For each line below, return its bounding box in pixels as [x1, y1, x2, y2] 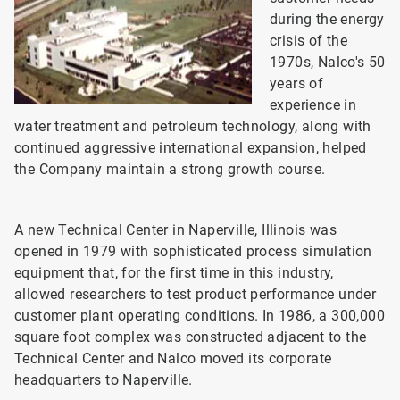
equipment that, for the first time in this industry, [14, 264, 334, 281]
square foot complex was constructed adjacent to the [14, 329, 367, 346]
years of [270, 75, 324, 92]
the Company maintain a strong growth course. [14, 161, 326, 178]
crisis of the [270, 32, 348, 49]
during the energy [270, 11, 385, 28]
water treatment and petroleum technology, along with [14, 118, 371, 135]
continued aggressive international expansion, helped [14, 139, 367, 156]
